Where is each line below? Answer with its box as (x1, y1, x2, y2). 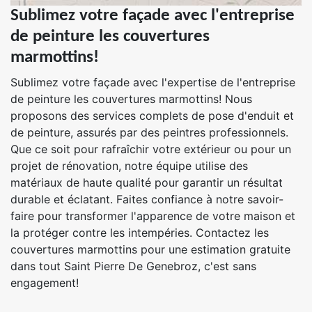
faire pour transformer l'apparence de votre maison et (10, 209, 295, 223)
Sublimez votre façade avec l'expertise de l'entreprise (10, 75, 295, 89)
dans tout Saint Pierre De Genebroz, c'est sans (10, 259, 256, 273)
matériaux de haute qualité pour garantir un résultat (10, 175, 283, 189)
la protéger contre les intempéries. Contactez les (10, 226, 269, 240)
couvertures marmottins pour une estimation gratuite (10, 242, 290, 256)
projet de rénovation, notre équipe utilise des (10, 159, 248, 173)
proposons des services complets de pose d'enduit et (10, 109, 294, 123)
